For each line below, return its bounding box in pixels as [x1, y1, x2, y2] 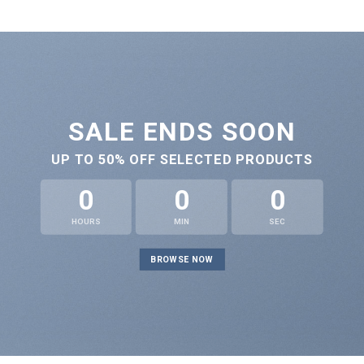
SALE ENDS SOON [67, 115, 297, 147]
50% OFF [98, 152, 156, 168]
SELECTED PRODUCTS [155, 152, 313, 168]
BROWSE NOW [150, 254, 214, 266]
